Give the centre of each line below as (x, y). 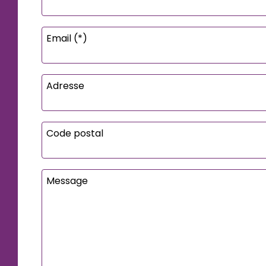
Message (67, 180)
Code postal (75, 133)
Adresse (66, 85)
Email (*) (67, 38)
